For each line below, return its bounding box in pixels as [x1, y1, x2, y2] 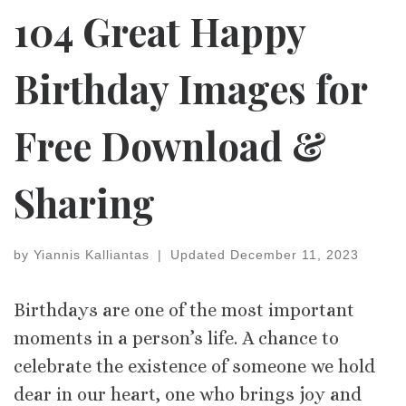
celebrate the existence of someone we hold [14, 356, 375, 378]
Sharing [14, 177, 155, 229]
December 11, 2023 [229, 246, 359, 262]
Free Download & [14, 120, 326, 172]
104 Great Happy [14, 5, 305, 58]
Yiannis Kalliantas [34, 246, 150, 262]
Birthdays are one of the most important [14, 300, 354, 322]
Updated [169, 246, 230, 262]
